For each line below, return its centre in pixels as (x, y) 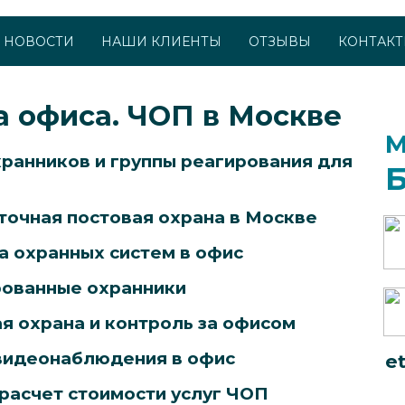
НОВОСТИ (39, 42)
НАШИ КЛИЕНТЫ (161, 42)
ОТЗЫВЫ (280, 42)
